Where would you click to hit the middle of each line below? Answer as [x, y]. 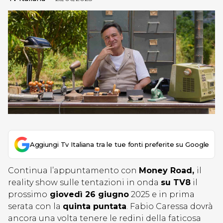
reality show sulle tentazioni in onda [84, 182]
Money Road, [168, 170]
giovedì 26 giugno [88, 194]
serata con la [35, 206]
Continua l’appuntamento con [73, 170]
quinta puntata [95, 206]
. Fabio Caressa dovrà [170, 206]
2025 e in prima [162, 194]
